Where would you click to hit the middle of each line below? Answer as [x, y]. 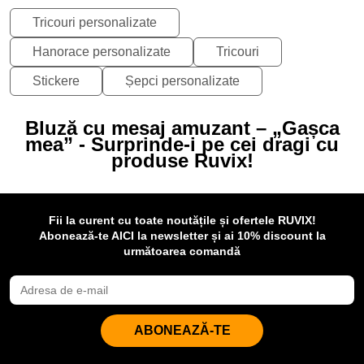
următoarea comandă [182, 251]
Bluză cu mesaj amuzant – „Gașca [182, 128]
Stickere [56, 80]
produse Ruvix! [182, 160]
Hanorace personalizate [102, 51]
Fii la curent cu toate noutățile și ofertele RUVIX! [182, 220]
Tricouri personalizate [95, 22]
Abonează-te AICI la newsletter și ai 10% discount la [182, 235]
